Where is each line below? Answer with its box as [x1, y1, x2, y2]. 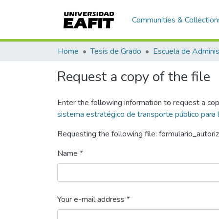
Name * [57, 148, 83, 159]
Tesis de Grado [90, 46, 141, 57]
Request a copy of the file [57, 67, 210, 86]
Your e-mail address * [57, 194, 130, 205]
